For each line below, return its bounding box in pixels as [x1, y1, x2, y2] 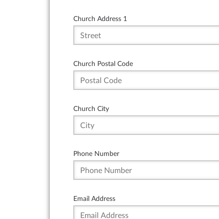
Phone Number [73, 150, 119, 157]
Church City [73, 105, 109, 112]
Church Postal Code [73, 60, 133, 67]
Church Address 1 [73, 15, 127, 22]
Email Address [73, 195, 115, 202]
